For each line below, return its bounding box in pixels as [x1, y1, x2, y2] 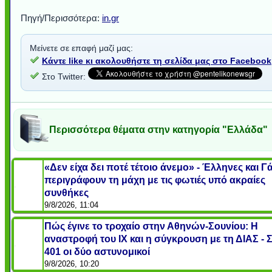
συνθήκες [44, 187, 89, 198]
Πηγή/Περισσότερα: [21, 12, 102, 23]
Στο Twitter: [39, 71, 88, 81]
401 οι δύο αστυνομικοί [44, 246, 150, 257]
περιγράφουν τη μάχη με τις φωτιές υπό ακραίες [44, 174, 265, 185]
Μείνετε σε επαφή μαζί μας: [30, 42, 133, 53]
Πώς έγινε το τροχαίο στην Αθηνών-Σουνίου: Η [44, 220, 258, 231]
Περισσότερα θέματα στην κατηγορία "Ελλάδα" [49, 124, 268, 135]
